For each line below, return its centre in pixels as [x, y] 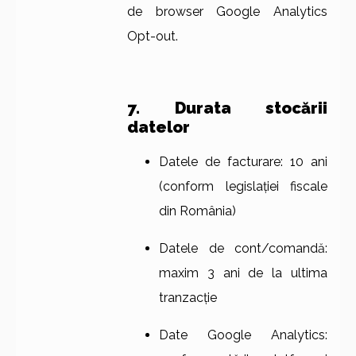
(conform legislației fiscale [243, 187]
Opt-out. [153, 37]
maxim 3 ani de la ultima [243, 273]
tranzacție [188, 298]
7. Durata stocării [227, 108]
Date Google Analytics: [243, 335]
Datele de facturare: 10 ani [243, 162]
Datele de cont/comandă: [243, 249]
